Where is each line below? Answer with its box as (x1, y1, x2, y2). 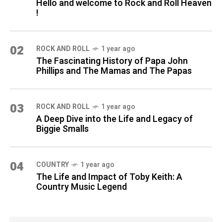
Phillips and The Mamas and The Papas (36, 64, 192, 78)
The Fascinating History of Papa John (36, 55, 188, 68)
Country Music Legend (36, 180, 127, 194)
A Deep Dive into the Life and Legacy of (36, 112, 193, 126)
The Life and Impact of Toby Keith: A (36, 170, 182, 184)
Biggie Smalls (36, 122, 89, 136)
